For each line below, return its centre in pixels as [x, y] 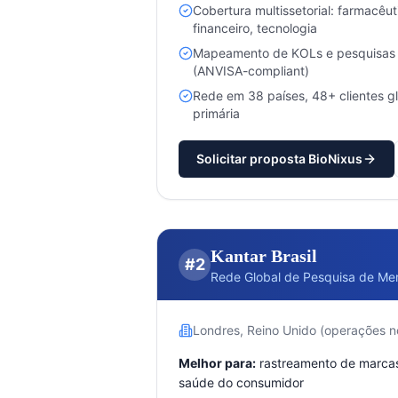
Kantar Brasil [264, 255]
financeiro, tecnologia [255, 28]
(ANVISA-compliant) [251, 70]
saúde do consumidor [241, 382]
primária [216, 113]
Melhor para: [217, 362]
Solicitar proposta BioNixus [279, 158]
